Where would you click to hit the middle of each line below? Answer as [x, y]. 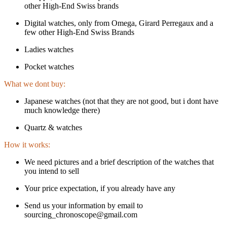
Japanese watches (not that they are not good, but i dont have [121, 101]
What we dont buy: [35, 84]
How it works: [27, 144]
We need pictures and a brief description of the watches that [119, 162]
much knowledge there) [62, 110]
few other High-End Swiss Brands [79, 32]
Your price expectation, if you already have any [100, 188]
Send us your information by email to [84, 205]
